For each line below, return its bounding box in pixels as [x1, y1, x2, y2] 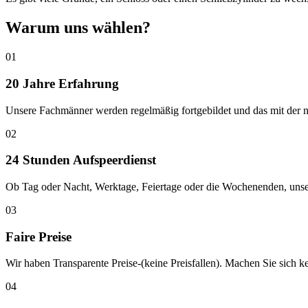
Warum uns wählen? [5, 19, 151, 37]
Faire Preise [5, 229, 71, 244]
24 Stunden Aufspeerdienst [5, 153, 156, 168]
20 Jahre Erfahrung [5, 76, 119, 91]
